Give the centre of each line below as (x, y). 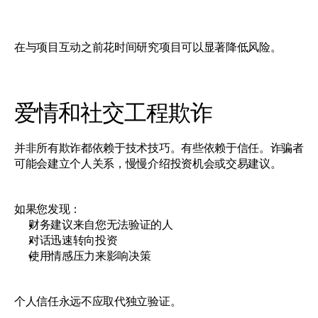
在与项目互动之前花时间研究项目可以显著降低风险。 (148, 47)
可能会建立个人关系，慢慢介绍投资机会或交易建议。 (148, 163)
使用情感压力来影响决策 (90, 256)
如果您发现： (48, 209)
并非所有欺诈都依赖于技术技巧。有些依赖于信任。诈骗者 (159, 148)
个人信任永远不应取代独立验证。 (98, 301)
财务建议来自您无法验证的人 (101, 224)
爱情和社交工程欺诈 (114, 112)
